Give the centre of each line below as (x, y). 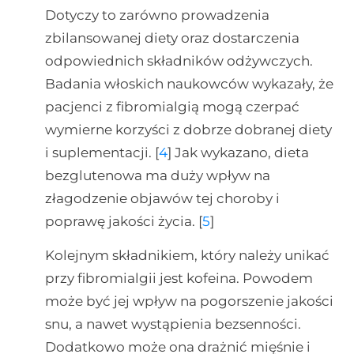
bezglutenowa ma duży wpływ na (157, 175)
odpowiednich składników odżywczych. (179, 60)
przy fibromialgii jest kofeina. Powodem (179, 278)
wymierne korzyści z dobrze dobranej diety (188, 129)
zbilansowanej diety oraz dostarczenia (172, 38)
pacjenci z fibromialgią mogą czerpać (172, 106)
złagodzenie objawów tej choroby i (162, 198)
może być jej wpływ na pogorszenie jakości (189, 301)
